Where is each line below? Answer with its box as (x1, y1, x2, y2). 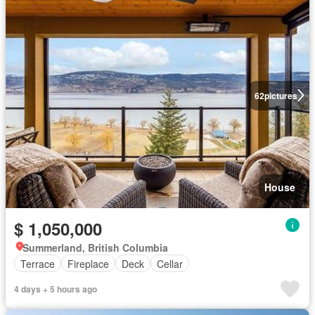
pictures (264, 89, 297, 102)
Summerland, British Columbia (22, 240, 168, 255)
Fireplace (67, 256, 109, 271)
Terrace (20, 256, 55, 271)
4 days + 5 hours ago (14, 283, 97, 295)
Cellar (157, 256, 183, 271)
